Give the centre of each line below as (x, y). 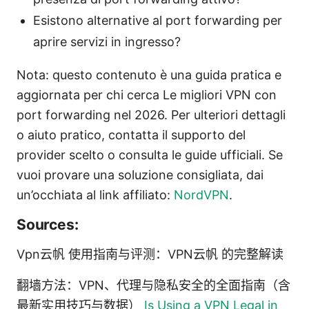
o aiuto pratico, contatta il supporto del (131, 134)
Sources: (48, 224)
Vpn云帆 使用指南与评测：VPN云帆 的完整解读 (150, 254)
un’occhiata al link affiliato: (95, 195)
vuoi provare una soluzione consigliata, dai (140, 175)
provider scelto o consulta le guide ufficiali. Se (150, 154)
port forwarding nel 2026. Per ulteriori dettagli (151, 114)
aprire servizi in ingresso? (107, 41)
